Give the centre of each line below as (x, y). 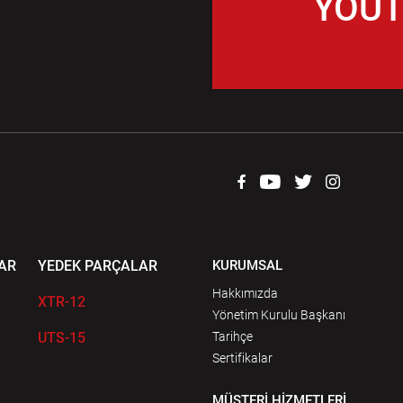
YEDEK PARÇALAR (98, 266)
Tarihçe (233, 336)
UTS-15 (62, 338)
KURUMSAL (247, 265)
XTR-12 (62, 302)
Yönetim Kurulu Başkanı (279, 315)
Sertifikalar (242, 358)
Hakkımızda (245, 293)
